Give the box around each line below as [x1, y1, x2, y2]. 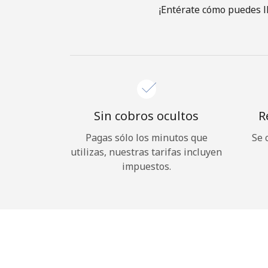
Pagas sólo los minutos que [85, 131, 208, 144]
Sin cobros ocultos [94, 108, 199, 124]
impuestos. [121, 160, 171, 173]
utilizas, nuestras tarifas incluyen [71, 145, 222, 159]
